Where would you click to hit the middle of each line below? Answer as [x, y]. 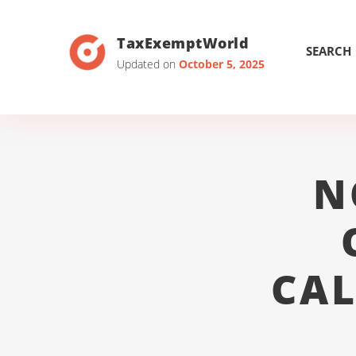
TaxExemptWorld [183, 43]
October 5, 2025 [222, 64]
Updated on [148, 64]
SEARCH [329, 51]
